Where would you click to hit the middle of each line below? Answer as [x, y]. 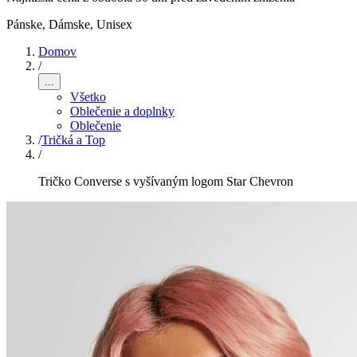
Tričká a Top [73, 140]
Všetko [88, 97]
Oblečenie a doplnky [122, 111]
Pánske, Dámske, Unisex [69, 24]
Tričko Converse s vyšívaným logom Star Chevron [166, 181]
